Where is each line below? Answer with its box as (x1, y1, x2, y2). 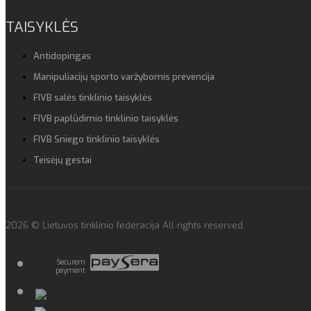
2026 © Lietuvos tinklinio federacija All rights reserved (6, 219, 243, 232)
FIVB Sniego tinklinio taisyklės (33, 133, 160, 146)
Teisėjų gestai (33, 154, 92, 167)
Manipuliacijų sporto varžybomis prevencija (33, 71, 215, 83)
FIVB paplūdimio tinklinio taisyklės (33, 112, 178, 125)
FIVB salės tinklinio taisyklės (33, 92, 152, 104)
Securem (57, 258, 85, 267)
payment (56, 266, 85, 276)
